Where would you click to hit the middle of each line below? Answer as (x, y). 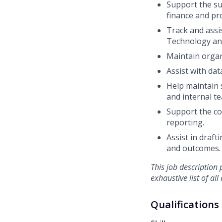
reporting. (185, 123)
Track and (186, 30)
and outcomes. (194, 148)
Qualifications (185, 205)
